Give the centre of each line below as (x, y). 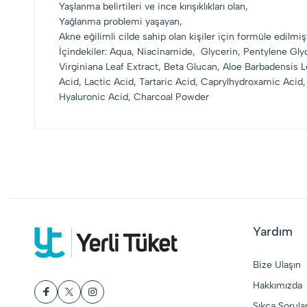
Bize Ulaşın (277, 265)
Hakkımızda (277, 285)
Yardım (272, 232)
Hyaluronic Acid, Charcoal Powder (134, 97)
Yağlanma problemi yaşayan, (121, 22)
